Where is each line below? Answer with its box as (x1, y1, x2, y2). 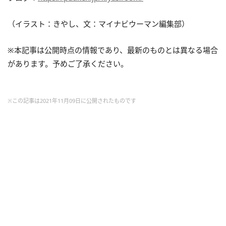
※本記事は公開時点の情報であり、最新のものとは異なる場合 (8, 45, 218, 55)
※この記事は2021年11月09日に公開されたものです (8, 97, 136, 104)
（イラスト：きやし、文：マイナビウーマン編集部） (8, 19, 189, 29)
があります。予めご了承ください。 (8, 59, 128, 69)
